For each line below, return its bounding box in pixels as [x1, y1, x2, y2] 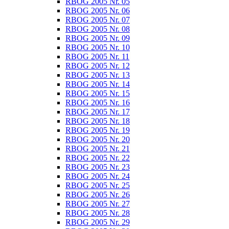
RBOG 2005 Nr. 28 [65, 209, 130, 217]
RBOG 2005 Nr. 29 [65, 218, 130, 226]
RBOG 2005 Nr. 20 [65, 135, 130, 144]
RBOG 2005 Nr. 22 [65, 153, 130, 162]
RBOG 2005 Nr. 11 [65, 52, 129, 61]
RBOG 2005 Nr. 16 [65, 98, 130, 107]
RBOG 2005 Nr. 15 [65, 89, 130, 98]
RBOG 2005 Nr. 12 [65, 61, 130, 70]
